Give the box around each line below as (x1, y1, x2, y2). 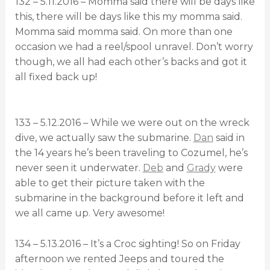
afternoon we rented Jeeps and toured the (14, 253, 224, 265)
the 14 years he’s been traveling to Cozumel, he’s (14, 147, 248, 159)
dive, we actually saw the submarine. (14, 132, 193, 144)
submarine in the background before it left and (14, 192, 244, 204)
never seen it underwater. (14, 162, 143, 174)
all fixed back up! (14, 71, 97, 83)
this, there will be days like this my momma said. (14, 10, 242, 22)
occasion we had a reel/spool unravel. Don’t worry (14, 40, 253, 52)
